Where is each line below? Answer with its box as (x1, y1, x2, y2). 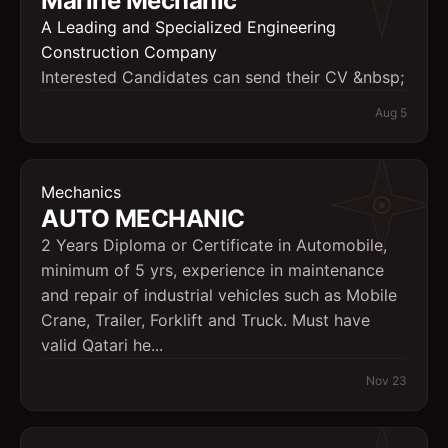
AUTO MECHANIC (41, 204, 245, 233)
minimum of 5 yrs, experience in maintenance (41, 260, 384, 280)
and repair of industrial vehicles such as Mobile (41, 285, 397, 305)
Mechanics (41, 182, 121, 202)
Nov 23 (366, 373, 407, 388)
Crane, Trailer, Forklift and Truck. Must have (41, 310, 370, 330)
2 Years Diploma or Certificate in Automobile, (41, 235, 387, 255)
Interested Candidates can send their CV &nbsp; (41, 67, 404, 87)
